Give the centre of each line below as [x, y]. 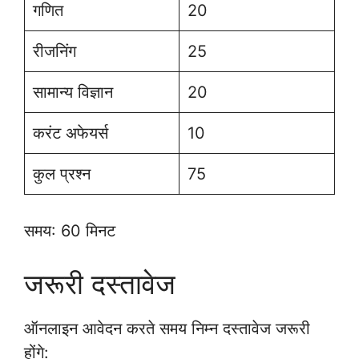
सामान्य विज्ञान [73, 92]
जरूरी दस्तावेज [100, 283]
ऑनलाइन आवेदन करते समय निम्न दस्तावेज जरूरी [167, 328]
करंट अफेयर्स [71, 133]
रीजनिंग [54, 51]
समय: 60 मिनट [70, 230]
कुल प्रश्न [62, 173]
